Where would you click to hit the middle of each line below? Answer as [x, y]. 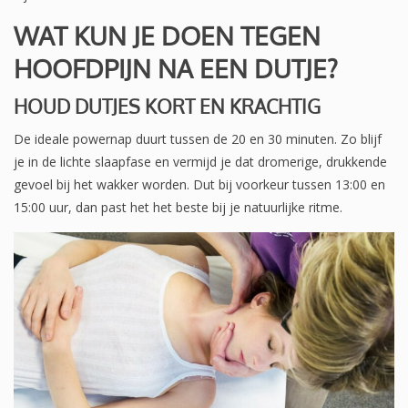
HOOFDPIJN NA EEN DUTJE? [176, 69]
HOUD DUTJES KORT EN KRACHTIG [167, 107]
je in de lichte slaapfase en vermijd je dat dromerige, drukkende [200, 162]
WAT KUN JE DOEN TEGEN [167, 36]
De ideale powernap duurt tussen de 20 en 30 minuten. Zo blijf [198, 139]
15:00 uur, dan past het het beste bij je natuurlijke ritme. [178, 208]
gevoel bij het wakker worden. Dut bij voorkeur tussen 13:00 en [199, 185]
